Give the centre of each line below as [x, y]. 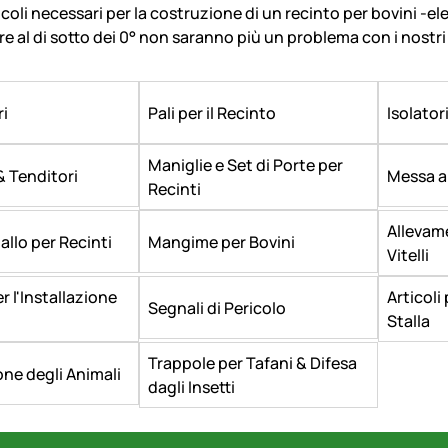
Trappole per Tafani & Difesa [252, 363]
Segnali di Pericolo [217, 307]
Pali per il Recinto [212, 112]
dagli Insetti [191, 387]
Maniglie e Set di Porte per [245, 165]
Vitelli [408, 255]
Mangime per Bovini [221, 241]
